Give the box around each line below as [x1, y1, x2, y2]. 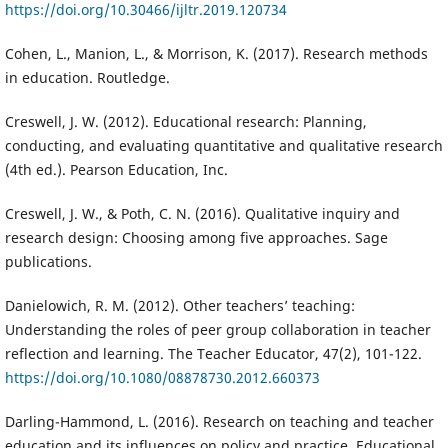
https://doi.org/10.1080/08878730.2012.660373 [4, 367, 320, 387]
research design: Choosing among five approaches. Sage [4, 227, 388, 247]
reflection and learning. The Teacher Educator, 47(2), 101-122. [4, 343, 422, 363]
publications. [4, 251, 92, 271]
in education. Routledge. [4, 67, 170, 87]
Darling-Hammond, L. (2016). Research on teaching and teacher [4, 411, 434, 431]
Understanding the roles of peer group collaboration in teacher [4, 319, 431, 339]
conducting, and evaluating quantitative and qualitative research [4, 135, 443, 155]
